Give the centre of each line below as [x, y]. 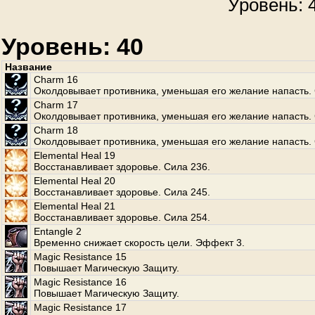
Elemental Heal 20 [75, 181]
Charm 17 [56, 105]
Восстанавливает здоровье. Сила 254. [122, 217]
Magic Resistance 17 [80, 307]
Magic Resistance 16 [80, 282]
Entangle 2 [58, 231]
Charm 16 [56, 79]
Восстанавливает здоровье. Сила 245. [122, 192]
